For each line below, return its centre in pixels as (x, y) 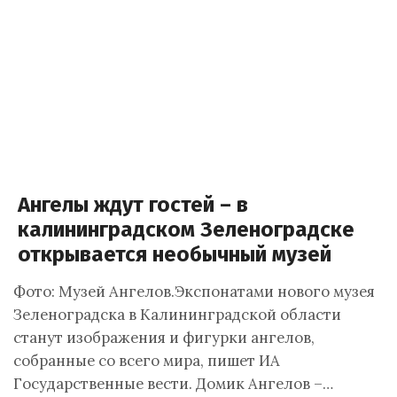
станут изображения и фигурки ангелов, (164, 338)
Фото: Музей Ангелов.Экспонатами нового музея (194, 292)
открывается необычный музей (175, 254)
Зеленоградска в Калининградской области (177, 315)
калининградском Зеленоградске (186, 230)
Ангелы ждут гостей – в (133, 205)
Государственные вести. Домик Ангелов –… (173, 384)
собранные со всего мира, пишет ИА (147, 361)
